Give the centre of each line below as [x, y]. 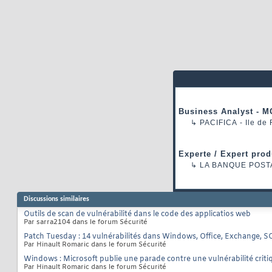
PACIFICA [219, 123]
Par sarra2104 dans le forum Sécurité [86, 223]
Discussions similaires [56, 199]
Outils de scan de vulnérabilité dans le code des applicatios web [137, 215]
